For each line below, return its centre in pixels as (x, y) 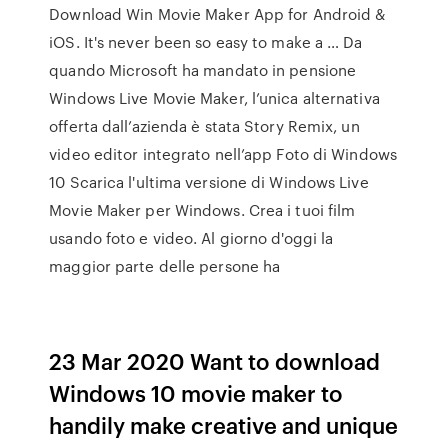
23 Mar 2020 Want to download (215, 360)
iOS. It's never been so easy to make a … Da (206, 42)
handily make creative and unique (224, 424)
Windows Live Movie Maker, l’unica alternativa (214, 98)
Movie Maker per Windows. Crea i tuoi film (202, 210)
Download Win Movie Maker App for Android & (217, 14)
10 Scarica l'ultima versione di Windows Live (209, 182)
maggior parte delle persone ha (165, 266)
